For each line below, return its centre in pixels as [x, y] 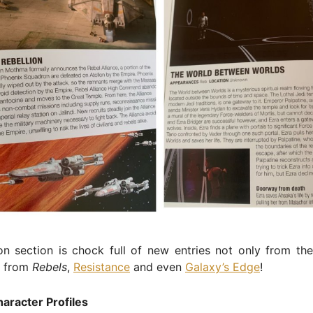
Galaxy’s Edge [223, 267]
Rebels [50, 267]
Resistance [102, 267]
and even [158, 267]
